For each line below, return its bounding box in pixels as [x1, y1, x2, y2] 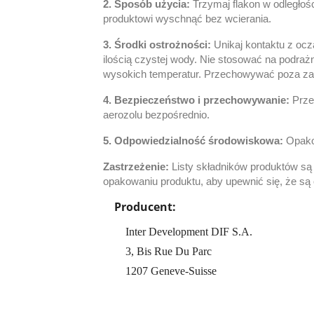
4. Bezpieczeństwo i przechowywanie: [103, 95, 292, 106]
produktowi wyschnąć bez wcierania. [103, 13, 271, 25]
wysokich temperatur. [103, 69, 204, 80]
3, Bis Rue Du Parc [125, 245, 212, 257]
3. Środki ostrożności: [103, 39, 214, 50]
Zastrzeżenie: [103, 161, 169, 172]
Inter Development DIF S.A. [125, 226, 252, 238]
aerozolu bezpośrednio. [103, 109, 210, 121]
